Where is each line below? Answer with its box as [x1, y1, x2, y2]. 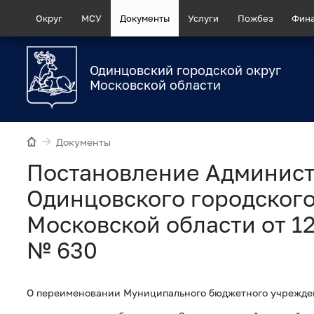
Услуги [188, 12, 219, 24]
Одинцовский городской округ [90, 62, 281, 78]
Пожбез [237, 12, 273, 24]
